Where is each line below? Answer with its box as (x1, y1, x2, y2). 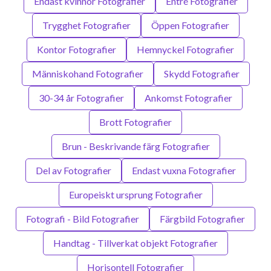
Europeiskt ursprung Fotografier (68, 188, 203, 200)
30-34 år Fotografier (39, 91, 124, 103)
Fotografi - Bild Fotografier (26, 212, 139, 224)
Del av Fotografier (35, 164, 111, 176)
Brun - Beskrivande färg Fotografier (61, 140, 210, 152)
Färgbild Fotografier (160, 212, 245, 224)
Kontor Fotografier (37, 43, 116, 55)
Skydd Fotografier (163, 67, 240, 79)
